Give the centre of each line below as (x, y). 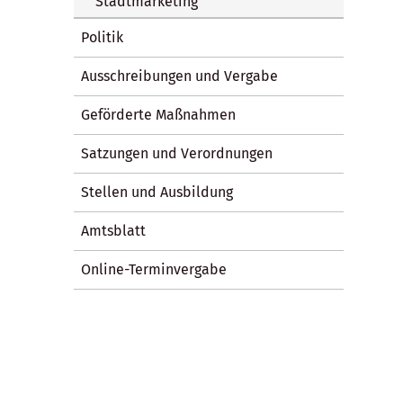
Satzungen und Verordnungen (177, 153)
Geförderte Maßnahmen (158, 114)
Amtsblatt (113, 230)
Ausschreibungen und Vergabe (179, 76)
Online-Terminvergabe (154, 269)
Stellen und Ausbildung (157, 192)
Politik (102, 37)
